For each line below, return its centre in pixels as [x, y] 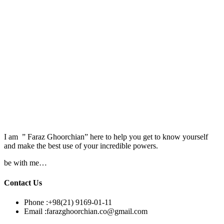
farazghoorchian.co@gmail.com [97, 211]
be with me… [25, 163]
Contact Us [23, 182]
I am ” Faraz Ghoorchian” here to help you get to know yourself [106, 137]
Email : [35, 211]
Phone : [36, 202]
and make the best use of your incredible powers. [81, 146]
